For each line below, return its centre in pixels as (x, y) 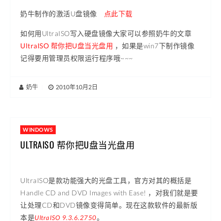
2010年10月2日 (76, 87)
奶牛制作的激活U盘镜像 (62, 13)
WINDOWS (38, 129)
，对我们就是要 (173, 192)
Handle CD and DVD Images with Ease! (83, 192)
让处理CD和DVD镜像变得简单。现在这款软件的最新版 (109, 205)
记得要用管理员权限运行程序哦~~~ (77, 58)
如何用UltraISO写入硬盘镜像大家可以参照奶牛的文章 (106, 33)
